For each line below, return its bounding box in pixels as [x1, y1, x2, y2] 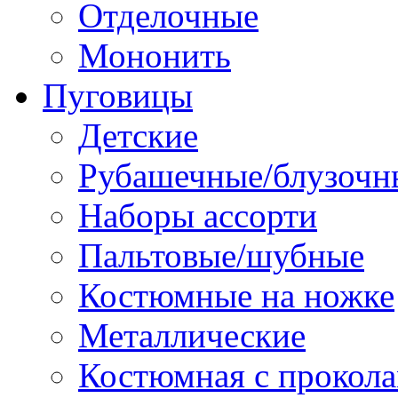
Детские [78, 115, 198, 155]
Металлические [78, 315, 306, 354]
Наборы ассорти [78, 195, 317, 235]
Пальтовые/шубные [78, 235, 364, 275]
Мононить [78, 36, 231, 75]
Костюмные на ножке [78, 275, 394, 314]
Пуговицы [43, 76, 193, 115]
